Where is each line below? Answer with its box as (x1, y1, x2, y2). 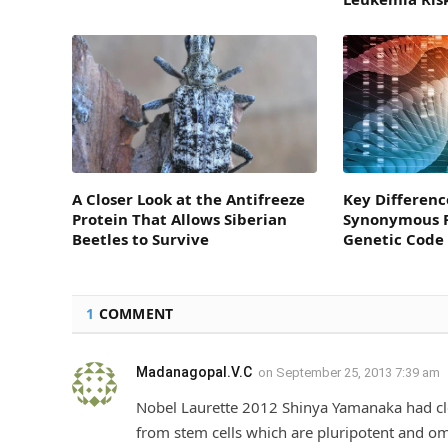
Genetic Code (343, 229, 445, 250)
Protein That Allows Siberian (72, 209, 287, 230)
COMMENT (94, 304, 174, 324)
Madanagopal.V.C (136, 364, 252, 381)
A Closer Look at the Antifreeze (72, 189, 305, 210)
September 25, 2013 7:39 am (276, 365, 440, 381)
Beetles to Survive (72, 229, 209, 250)
